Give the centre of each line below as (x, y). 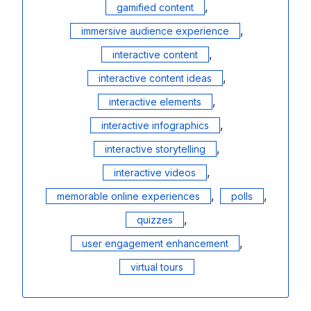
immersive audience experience (155, 31)
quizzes (155, 219)
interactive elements (155, 101)
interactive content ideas (155, 78)
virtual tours (157, 267)
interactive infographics (155, 125)
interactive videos (155, 172)
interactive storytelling (155, 149)
